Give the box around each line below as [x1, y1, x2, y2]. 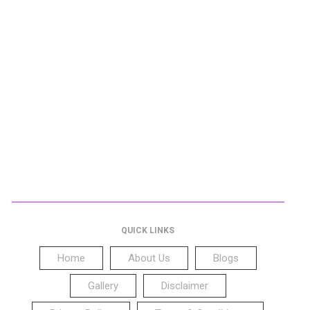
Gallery [87, 279, 118, 292]
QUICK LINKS [121, 225, 175, 235]
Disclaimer [161, 279, 208, 292]
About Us [127, 251, 170, 264]
